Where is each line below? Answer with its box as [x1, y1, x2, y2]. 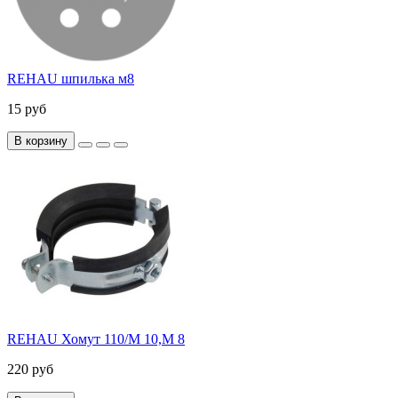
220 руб [7, 362, 53, 378]
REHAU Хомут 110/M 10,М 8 [7, 331, 185, 347]
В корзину [14, 134, 68, 148]
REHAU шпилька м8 [7, 71, 134, 87]
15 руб [7, 101, 46, 117]
